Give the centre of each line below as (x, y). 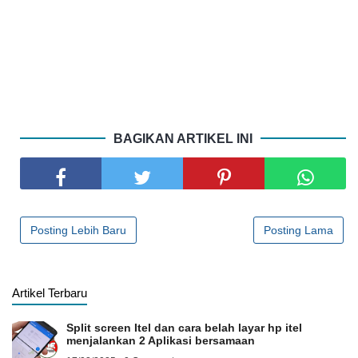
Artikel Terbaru (50, 293)
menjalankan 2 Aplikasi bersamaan (161, 341)
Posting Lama (298, 231)
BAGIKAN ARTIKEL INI (183, 139)
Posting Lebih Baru (78, 231)
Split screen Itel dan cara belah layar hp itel (184, 328)
